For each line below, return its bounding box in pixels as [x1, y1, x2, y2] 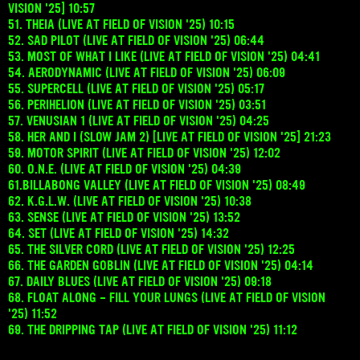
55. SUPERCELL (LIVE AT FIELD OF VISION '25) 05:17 [8, 79, 264, 97]
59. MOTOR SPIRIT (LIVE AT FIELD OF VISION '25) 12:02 [8, 143, 280, 162]
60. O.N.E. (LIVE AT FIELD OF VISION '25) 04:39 [8, 159, 241, 178]
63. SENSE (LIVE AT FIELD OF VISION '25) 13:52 [8, 207, 240, 226]
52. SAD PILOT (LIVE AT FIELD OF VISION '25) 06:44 [8, 31, 264, 49]
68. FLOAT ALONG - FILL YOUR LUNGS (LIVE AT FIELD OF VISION [8, 288, 325, 306]
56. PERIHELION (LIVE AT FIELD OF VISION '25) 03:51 [8, 95, 266, 113]
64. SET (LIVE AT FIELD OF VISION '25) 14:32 [8, 223, 229, 242]
